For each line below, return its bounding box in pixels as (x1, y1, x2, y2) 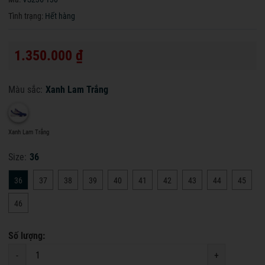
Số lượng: (8, 230, 45, 241)
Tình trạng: (8, 11, 43, 21)
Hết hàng (45, 11, 75, 21)
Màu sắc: (8, 83, 43, 95)
